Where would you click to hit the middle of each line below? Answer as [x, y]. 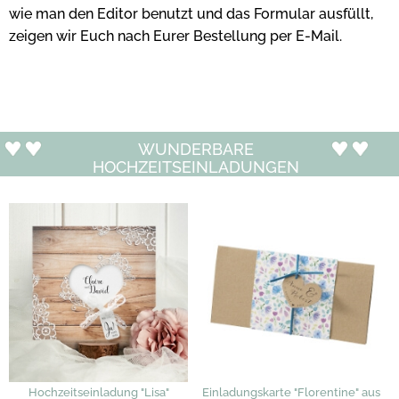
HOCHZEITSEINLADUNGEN [195, 167]
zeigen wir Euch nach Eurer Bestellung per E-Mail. [175, 36]
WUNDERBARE [195, 149]
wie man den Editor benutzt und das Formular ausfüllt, [191, 13]
